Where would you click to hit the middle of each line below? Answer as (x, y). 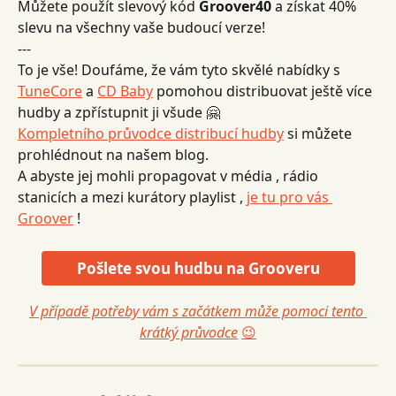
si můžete (320, 134)
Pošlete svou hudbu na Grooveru (198, 268)
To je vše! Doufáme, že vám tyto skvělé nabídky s (181, 70)
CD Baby (125, 91)
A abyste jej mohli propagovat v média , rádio (170, 176)
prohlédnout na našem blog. (113, 155)
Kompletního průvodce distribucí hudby (151, 134)
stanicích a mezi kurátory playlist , (132, 198)
